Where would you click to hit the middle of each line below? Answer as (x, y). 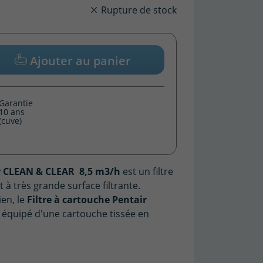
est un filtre (147, 171)
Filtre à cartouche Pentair (87, 200)
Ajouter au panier (80, 60)
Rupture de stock (138, 10)
